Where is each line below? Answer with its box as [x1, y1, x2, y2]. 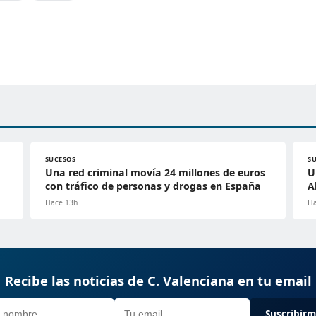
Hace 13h [44, 197, 78, 208]
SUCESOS [44, 154, 76, 164]
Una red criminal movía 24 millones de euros [44, 166, 265, 180]
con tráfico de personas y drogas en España [44, 179, 261, 193]
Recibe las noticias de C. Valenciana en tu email [4, 272, 312, 290]
